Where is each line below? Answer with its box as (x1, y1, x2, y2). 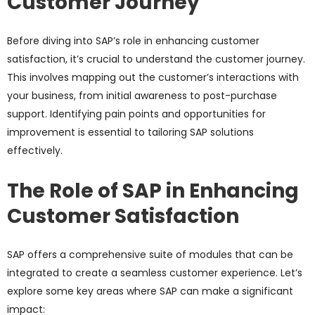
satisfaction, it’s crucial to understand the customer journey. (7, 52, 305, 67)
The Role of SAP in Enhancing (7, 177, 299, 205)
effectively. (7, 143, 63, 158)
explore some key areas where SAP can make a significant (7, 284, 293, 299)
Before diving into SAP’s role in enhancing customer (7, 34, 259, 49)
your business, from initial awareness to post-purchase (7, 89, 277, 103)
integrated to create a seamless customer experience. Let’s (7, 266, 302, 281)
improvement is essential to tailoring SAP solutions (7, 125, 254, 140)
